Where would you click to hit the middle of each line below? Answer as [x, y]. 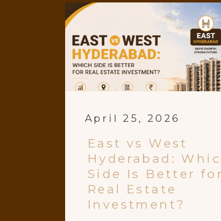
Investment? [137, 204]
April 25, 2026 [133, 118]
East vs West [138, 143]
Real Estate [132, 189]
